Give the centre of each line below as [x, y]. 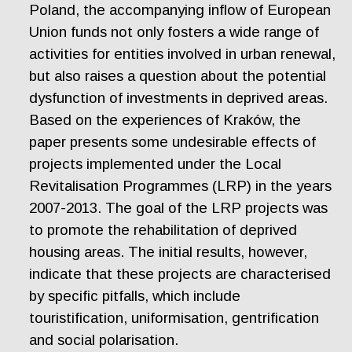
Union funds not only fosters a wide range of [174, 32]
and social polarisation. [104, 340]
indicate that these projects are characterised [180, 274]
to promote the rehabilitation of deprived [163, 230]
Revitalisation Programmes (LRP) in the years [181, 186]
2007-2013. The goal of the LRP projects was [179, 208]
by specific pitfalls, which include [135, 296]
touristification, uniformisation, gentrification [174, 318]
